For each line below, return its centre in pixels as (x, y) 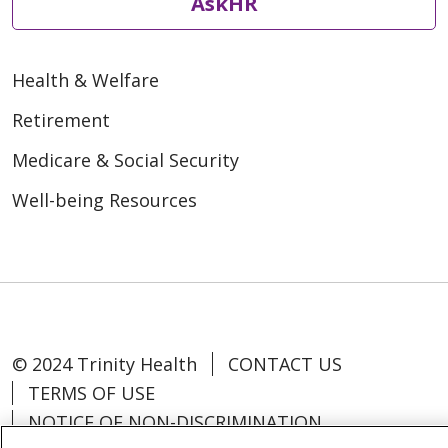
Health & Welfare (85, 79)
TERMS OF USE (91, 392)
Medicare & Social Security (125, 159)
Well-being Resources (104, 199)
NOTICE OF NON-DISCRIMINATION (175, 421)
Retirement (61, 119)
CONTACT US (285, 363)
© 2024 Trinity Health (104, 363)
